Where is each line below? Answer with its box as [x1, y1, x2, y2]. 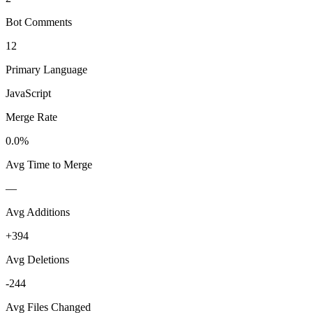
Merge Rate [6, 110, 57, 123]
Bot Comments [6, 15, 72, 28]
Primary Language [6, 63, 87, 75]
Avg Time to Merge [6, 158, 92, 170]
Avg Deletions [6, 253, 69, 265]
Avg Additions [6, 205, 70, 218]
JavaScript [6, 87, 51, 99]
